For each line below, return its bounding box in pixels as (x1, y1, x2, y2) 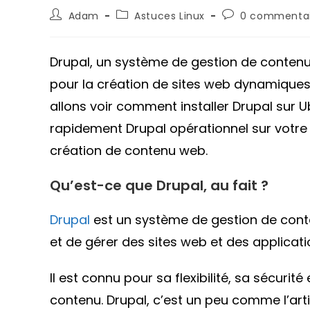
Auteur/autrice (49, 7, 127, 21)
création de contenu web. (50, 142, 208, 159)
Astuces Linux (134, 9, 206, 23)
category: (115, 20, 166, 34)
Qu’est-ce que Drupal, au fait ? (50, 176, 268, 195)
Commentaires (221, 7, 300, 21)
